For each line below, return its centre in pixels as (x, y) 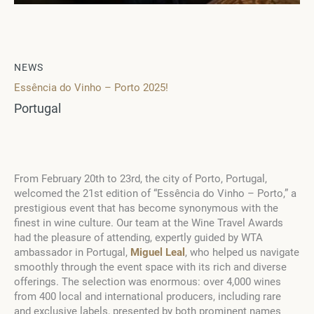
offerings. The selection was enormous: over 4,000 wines (148, 281)
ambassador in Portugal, (72, 252)
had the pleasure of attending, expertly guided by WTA (138, 237)
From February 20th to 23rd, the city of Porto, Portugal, (141, 178)
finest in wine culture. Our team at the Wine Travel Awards (149, 223)
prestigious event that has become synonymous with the (146, 208)
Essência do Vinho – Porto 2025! (91, 87)
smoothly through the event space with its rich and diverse (150, 267)
